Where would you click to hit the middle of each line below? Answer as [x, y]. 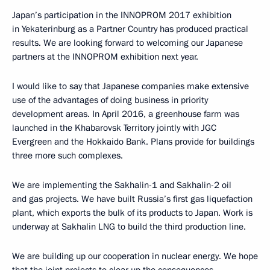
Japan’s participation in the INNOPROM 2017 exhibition [122, 15]
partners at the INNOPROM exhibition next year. [105, 56]
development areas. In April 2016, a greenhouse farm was [126, 114]
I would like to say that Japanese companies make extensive [130, 86]
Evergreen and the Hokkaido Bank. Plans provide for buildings [133, 141]
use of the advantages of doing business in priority [110, 100]
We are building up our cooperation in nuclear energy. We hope [135, 256]
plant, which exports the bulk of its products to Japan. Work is [132, 212]
